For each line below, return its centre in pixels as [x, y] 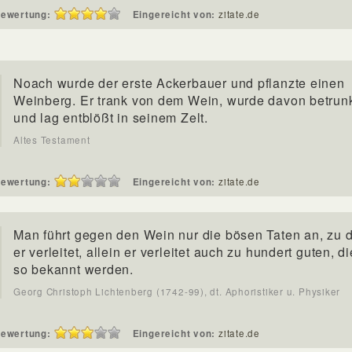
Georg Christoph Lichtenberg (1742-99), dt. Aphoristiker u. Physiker [177, 291]
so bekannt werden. [74, 269]
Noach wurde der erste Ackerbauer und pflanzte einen [179, 83]
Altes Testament [52, 140]
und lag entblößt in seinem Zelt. [111, 117]
